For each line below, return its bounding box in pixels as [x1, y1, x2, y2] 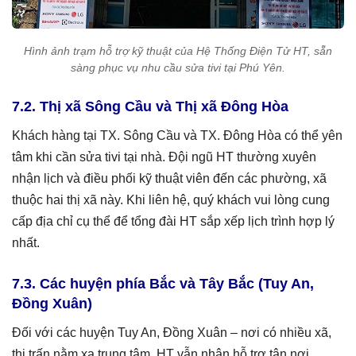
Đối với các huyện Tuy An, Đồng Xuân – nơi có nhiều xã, [12, 326, 331, 339]
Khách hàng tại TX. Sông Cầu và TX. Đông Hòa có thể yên [12, 129, 342, 142]
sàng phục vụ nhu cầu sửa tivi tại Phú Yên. [71, 61, 285, 74]
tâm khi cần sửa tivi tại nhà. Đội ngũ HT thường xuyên [12, 150, 316, 164]
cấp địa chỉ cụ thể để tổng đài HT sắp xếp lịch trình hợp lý [12, 215, 335, 228]
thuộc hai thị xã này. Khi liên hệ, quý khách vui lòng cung [12, 193, 330, 207]
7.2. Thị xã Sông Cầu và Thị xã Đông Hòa [12, 99, 288, 114]
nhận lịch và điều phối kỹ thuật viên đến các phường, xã [12, 172, 327, 185]
